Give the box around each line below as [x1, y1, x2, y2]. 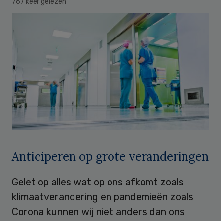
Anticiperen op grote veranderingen [12, 148, 209, 164]
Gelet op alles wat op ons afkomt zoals [12, 176, 184, 188]
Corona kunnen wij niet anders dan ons [12, 205, 184, 218]
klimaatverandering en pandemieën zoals [12, 190, 193, 203]
